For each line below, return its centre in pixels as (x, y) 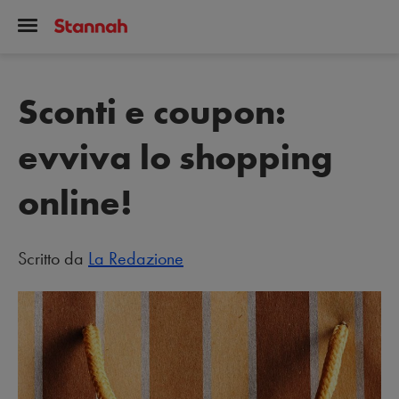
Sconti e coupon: (152, 112)
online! (75, 203)
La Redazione (136, 258)
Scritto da (53, 258)
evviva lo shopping (175, 157)
